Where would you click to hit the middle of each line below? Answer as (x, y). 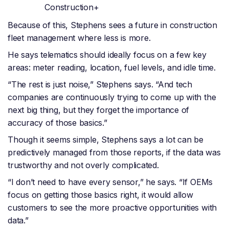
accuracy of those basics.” (58, 123)
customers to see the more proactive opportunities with (112, 208)
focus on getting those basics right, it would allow (100, 195)
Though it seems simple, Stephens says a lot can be (106, 140)
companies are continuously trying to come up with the (112, 97)
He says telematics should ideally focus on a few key (107, 55)
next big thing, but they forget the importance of (99, 110)
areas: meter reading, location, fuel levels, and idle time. (113, 68)
